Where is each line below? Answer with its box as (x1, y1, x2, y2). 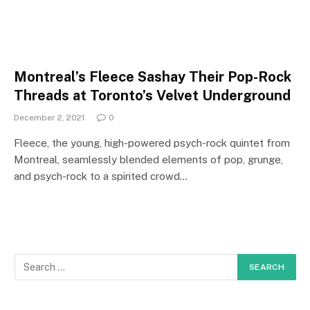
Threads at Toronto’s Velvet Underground (14, 86, 291, 104)
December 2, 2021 (14, 112, 84, 122)
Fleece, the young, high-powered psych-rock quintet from (14, 136, 290, 149)
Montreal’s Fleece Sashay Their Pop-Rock (14, 68, 291, 85)
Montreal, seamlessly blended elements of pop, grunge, (14, 153, 283, 165)
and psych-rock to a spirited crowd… (14, 170, 188, 182)
